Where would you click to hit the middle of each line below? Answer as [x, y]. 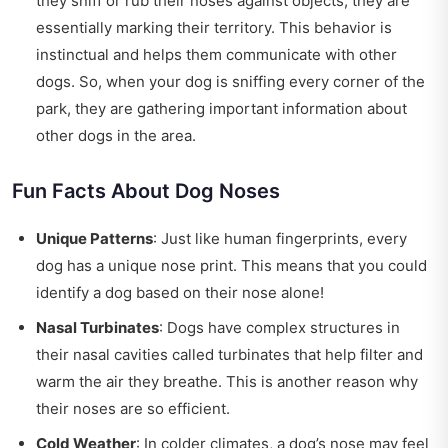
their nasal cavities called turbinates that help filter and [229, 355]
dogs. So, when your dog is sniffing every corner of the [230, 82]
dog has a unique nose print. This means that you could [231, 266]
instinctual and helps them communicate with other [216, 55]
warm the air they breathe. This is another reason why [227, 382]
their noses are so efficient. [133, 409]
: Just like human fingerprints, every [280, 239]
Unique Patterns [94, 239]
